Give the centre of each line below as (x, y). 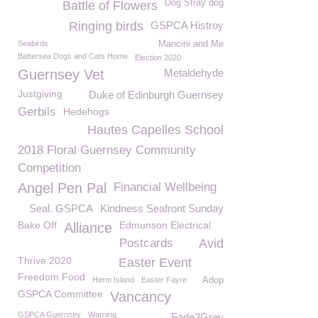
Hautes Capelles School (155, 130)
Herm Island (113, 280)
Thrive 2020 (45, 261)
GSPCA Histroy (187, 25)
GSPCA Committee (60, 294)
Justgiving (40, 94)
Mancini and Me (191, 44)
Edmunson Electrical (165, 225)
